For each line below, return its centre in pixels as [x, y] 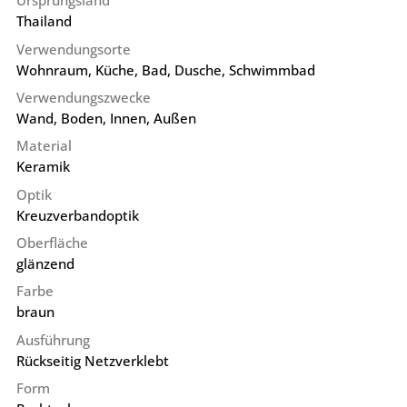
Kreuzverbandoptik [77, 215]
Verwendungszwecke [83, 97]
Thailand [44, 21]
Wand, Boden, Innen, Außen [106, 118]
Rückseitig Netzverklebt [92, 360]
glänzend [45, 263]
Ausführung [53, 339]
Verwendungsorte [73, 49]
